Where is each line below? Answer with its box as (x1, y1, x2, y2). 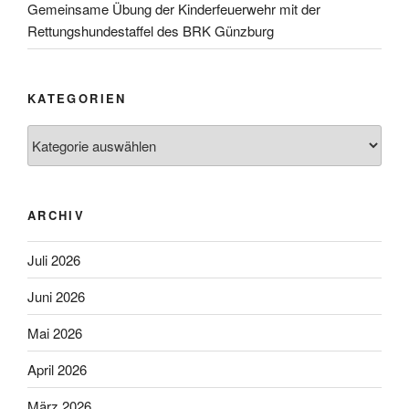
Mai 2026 (27, 322, 82, 342)
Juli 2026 (27, 249, 80, 269)
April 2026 (27, 359, 87, 379)
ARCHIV (27, 205, 86, 224)
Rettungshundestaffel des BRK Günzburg (27, 20, 274, 40)
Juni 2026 (27, 286, 85, 306)
